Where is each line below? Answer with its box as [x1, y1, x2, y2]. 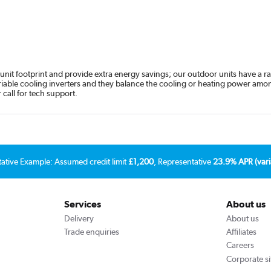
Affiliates [226, 226, 257, 237]
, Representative [154, 156, 213, 166]
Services [64, 198, 101, 211]
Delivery [64, 213, 94, 223]
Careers [226, 240, 255, 250]
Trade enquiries [64, 226, 119, 237]
